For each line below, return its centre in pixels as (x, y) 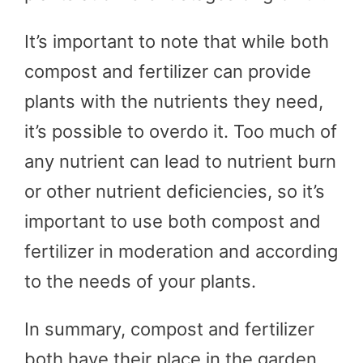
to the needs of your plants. (140, 281)
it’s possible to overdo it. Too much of (181, 131)
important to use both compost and (173, 221)
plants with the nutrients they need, (174, 101)
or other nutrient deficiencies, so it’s (175, 191)
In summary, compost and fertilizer (169, 329)
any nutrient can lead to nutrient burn (180, 161)
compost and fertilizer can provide (168, 71)
